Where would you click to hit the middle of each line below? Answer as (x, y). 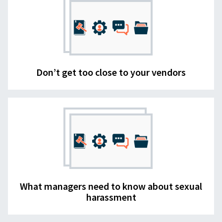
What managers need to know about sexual (111, 186)
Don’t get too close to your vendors (111, 72)
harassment (111, 197)
